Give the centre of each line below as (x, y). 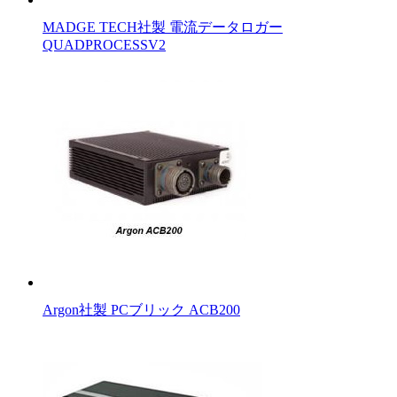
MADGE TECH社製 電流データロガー (163, 27)
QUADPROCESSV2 (104, 45)
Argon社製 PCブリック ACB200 (141, 310)
